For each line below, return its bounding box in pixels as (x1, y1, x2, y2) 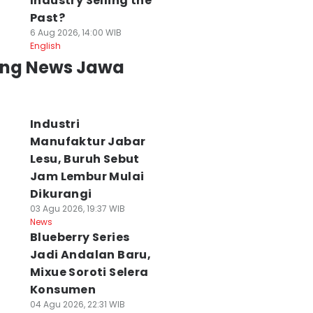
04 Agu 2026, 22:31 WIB (29, 298, 125, 310)
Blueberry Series (29, 229, 130, 245)
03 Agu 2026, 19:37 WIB (29, 203, 125, 214)
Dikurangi (29, 186, 92, 202)
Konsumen (29, 282, 96, 298)
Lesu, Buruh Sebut (29, 151, 140, 167)
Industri (29, 116, 80, 132)
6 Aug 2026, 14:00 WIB (29, 27, 122, 38)
